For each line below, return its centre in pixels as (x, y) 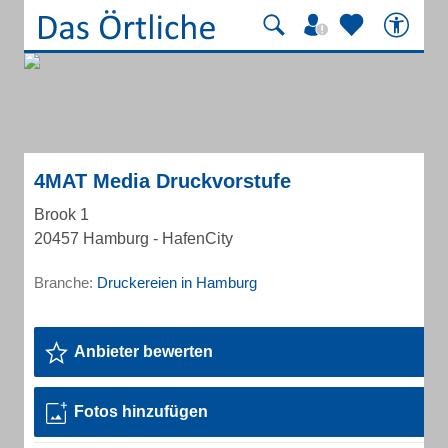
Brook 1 (61, 214)
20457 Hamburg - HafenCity (133, 238)
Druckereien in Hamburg (177, 282)
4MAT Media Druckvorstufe (162, 181)
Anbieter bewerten (143, 351)
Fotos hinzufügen (141, 411)
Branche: (65, 282)
